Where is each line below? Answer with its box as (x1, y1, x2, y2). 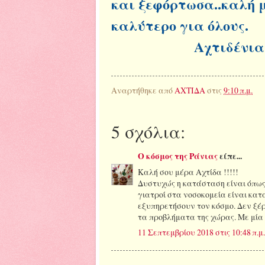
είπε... (218, 150, 242, 163)
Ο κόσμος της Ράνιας (138, 150, 218, 163)
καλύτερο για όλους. (111, 14, 248, 35)
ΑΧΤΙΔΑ (174, 85, 205, 96)
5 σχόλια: (111, 119, 185, 143)
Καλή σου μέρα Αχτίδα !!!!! (138, 166, 238, 178)
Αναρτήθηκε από (111, 85, 174, 96)
